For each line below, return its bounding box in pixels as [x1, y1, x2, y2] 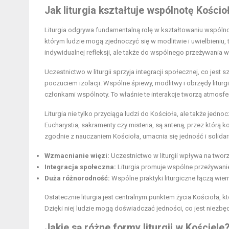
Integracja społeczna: [44, 163, 116, 171]
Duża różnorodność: [44, 174, 110, 182]
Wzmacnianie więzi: [44, 151, 109, 159]
